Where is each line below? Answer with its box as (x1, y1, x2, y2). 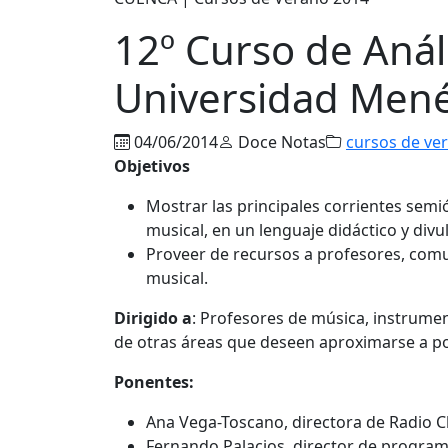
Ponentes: (114, 370, 194, 393)
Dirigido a (114, 306, 192, 329)
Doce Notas (234, 130, 326, 153)
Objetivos (114, 154, 190, 177)
